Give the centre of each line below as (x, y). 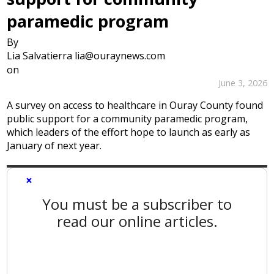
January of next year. (54, 146)
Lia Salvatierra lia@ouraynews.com (86, 56)
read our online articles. (137, 221)
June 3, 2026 (243, 83)
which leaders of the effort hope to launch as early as (129, 132)
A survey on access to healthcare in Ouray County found (135, 106)
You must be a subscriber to (137, 204)
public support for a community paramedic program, (128, 119)
